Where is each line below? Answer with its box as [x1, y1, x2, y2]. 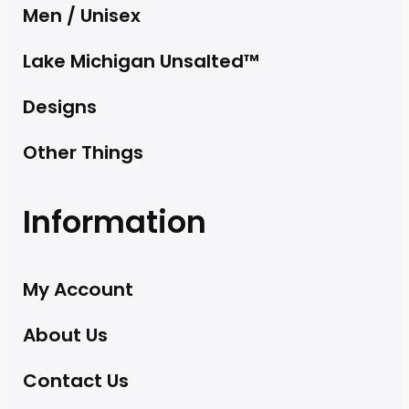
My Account [22, 277, 133, 303]
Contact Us [22, 368, 129, 394]
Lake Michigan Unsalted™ [22, 47, 259, 74]
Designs [22, 93, 97, 120]
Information [22, 201, 206, 245]
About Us [22, 322, 108, 349]
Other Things [22, 139, 143, 165]
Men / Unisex [22, 2, 141, 28]
